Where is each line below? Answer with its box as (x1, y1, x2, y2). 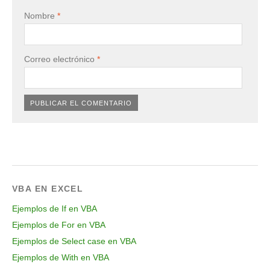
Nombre (24, 11, 57, 21)
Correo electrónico (24, 54, 97, 64)
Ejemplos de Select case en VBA (12, 236, 136, 246)
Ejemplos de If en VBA (12, 204, 97, 214)
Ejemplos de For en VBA (12, 220, 105, 230)
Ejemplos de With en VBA (12, 253, 109, 263)
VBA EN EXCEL (12, 184, 84, 194)
